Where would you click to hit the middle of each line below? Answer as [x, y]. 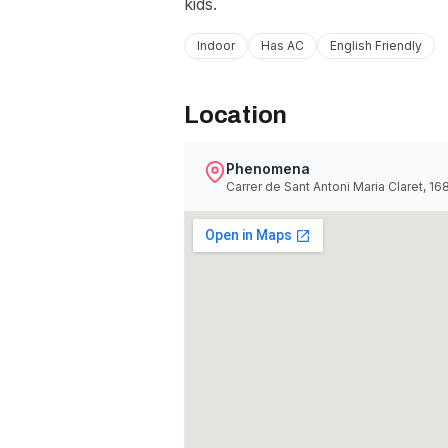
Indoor [216, 45]
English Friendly [376, 45]
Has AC [282, 45]
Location [236, 115]
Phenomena [268, 168]
